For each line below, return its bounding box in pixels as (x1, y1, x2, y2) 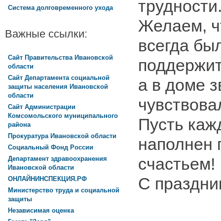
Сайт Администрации (8, 103, 75, 110)
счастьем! (138, 154, 215, 173)
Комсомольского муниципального (8, 111, 118, 120)
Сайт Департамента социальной (8, 74, 110, 81)
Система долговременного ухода (8, 4, 113, 12)
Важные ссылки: (5, 28, 87, 40)
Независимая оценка (8, 206, 74, 214)
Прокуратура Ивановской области (8, 132, 116, 140)
